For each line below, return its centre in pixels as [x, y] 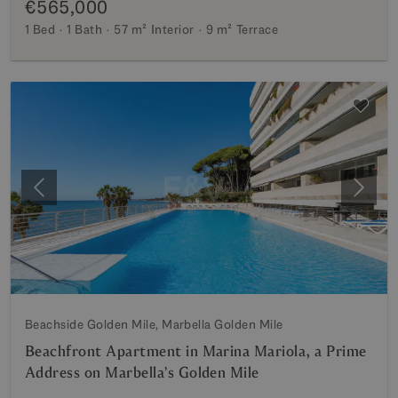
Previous [65, 196]
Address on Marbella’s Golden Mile [142, 372]
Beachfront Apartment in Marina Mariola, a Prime [196, 351]
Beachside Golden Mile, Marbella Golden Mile [154, 324]
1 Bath [85, 29]
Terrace [257, 29]
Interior [172, 29]
